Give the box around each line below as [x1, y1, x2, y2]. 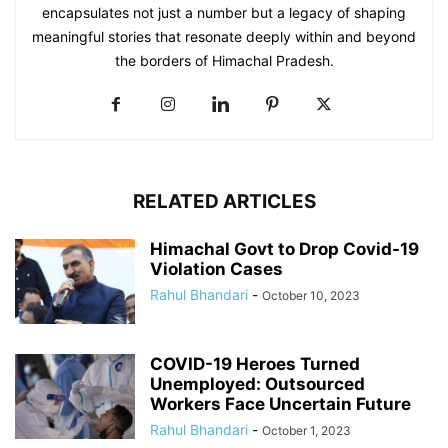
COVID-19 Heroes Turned [150, 354, 360, 375]
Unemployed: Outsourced [150, 374, 365, 395]
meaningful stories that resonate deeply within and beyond [32, 28, 416, 46]
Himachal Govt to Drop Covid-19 [150, 239, 419, 260]
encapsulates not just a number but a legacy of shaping [42, 4, 406, 22]
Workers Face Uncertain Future [150, 394, 411, 415]
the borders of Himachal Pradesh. [114, 52, 334, 70]
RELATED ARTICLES [132, 190, 316, 214]
